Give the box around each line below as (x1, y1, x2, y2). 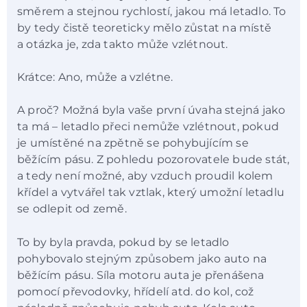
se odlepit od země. (17, 202, 127, 216)
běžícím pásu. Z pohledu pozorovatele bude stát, (17, 153, 290, 167)
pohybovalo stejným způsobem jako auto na (17, 251, 267, 265)
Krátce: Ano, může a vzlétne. (17, 70, 173, 84)
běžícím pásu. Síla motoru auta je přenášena (17, 268, 265, 282)
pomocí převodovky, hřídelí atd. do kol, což (17, 284, 254, 298)
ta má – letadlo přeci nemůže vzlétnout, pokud (17, 120, 279, 134)
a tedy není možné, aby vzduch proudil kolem (17, 169, 273, 183)
